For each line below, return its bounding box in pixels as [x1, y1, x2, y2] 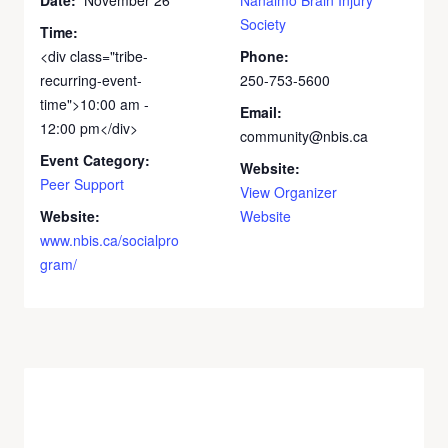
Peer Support [40, 173, 124, 194]
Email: [240, 101, 282, 122]
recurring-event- [40, 69, 142, 90]
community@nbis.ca [240, 125, 368, 146]
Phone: [240, 45, 289, 66]
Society [240, 13, 286, 34]
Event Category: [40, 149, 150, 170]
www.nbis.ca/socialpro [40, 229, 179, 250]
